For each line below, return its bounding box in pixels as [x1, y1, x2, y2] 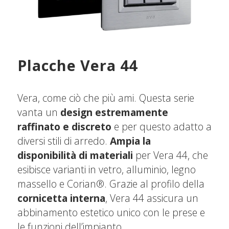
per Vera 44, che [132, 148, 208, 163]
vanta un [17, 105, 60, 120]
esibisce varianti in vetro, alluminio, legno [17, 163, 196, 177]
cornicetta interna [17, 191, 105, 205]
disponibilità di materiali [17, 148, 133, 163]
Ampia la [109, 134, 151, 148]
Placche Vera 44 [17, 55, 138, 76]
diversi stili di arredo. [17, 134, 110, 148]
